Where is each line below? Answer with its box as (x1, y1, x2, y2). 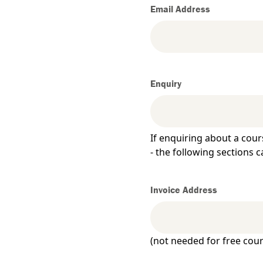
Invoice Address (150, 183, 217, 195)
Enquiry (150, 77, 181, 89)
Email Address (150, 2, 210, 15)
